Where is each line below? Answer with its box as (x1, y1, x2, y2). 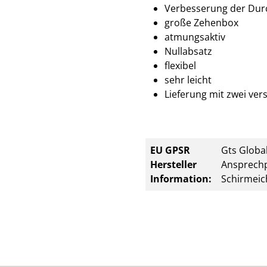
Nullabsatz (164, 45, 212, 58)
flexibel (164, 59, 196, 72)
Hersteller (150, 158, 197, 171)
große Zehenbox (164, 16, 238, 29)
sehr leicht (164, 73, 212, 86)
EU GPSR (150, 144, 190, 157)
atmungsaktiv (164, 30, 225, 44)
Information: (150, 172, 212, 185)
